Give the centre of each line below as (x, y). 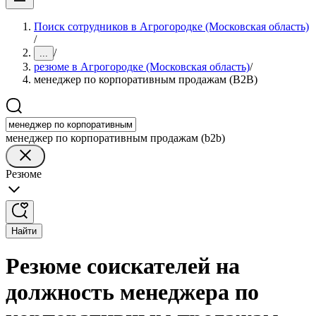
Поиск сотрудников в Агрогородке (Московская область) (171, 26)
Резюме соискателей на (123, 266)
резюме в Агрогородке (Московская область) (142, 67)
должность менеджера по (132, 292)
